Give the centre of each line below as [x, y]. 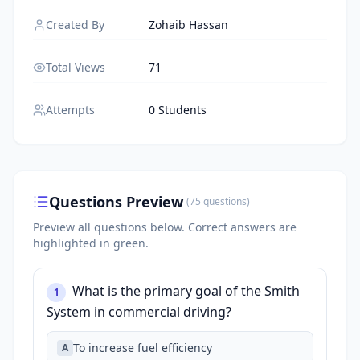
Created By [75, 25]
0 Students [178, 110]
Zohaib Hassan [188, 25]
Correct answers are [242, 227]
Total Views [76, 67]
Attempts [70, 110]
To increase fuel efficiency [143, 348]
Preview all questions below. [110, 227]
